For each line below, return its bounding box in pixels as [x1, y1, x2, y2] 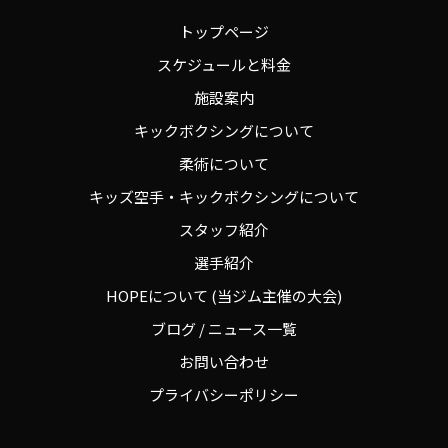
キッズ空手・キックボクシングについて [89, 185, 359, 207]
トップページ [179, 20, 269, 42]
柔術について [179, 152, 269, 174]
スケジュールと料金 [157, 53, 291, 75]
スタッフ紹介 [179, 218, 269, 240]
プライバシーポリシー [149, 383, 299, 405]
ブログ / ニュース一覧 [151, 317, 297, 339]
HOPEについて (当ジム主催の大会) [106, 284, 342, 306]
